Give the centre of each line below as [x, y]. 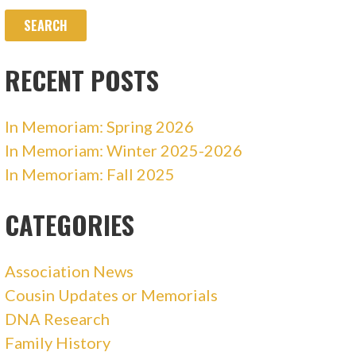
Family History [58, 342]
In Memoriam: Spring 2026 [100, 126]
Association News [70, 271]
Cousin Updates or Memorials [112, 294]
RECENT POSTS [82, 79]
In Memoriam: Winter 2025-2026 [124, 150]
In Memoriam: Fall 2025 [90, 174]
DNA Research [58, 318]
